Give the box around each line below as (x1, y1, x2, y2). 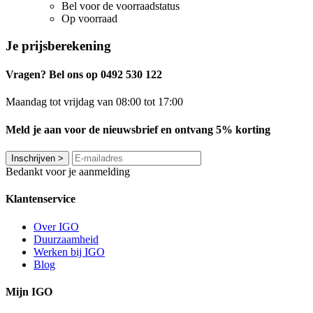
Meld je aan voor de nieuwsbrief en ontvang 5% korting (6, 123, 270, 136)
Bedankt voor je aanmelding (6, 166, 130, 177)
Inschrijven (11, 153, 55, 163)
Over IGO (34, 220, 79, 233)
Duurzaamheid (34, 233, 99, 245)
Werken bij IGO (34, 245, 105, 258)
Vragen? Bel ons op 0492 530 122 (6, 68, 162, 81)
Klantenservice (6, 193, 75, 205)
